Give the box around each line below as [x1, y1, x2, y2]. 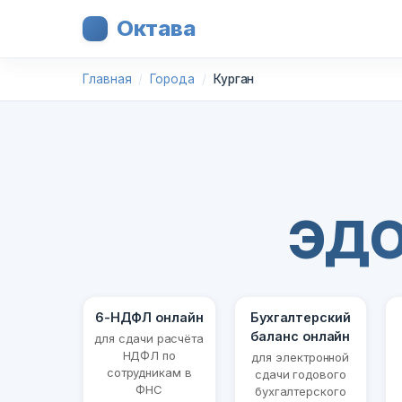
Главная [83, 72, 132, 86]
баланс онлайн [250, 328, 351, 345]
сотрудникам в [106, 365, 192, 380]
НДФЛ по [122, 348, 176, 363]
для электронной [251, 350, 350, 365]
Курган [213, 72, 255, 86]
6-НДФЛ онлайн [94, 310, 204, 326]
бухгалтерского [254, 384, 346, 399]
